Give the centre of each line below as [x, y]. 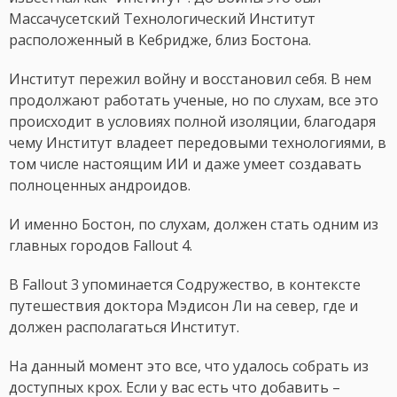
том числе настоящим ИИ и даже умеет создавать [185, 164]
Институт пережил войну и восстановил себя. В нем [190, 79]
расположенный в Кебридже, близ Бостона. [160, 40]
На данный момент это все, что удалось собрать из [189, 366]
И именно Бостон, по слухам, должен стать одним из [194, 225]
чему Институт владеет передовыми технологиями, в [198, 143]
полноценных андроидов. [100, 186]
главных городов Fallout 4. [101, 246]
